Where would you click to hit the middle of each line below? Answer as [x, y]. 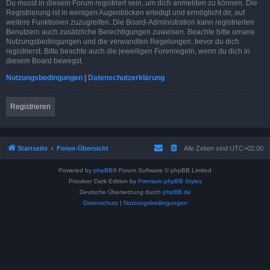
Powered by [76, 170]
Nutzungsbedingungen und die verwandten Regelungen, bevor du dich [123, 41]
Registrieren [30, 106]
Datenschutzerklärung [126, 77]
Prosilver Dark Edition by [103, 181]
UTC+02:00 [246, 148]
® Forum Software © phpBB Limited [162, 170]
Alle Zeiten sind [207, 148]
